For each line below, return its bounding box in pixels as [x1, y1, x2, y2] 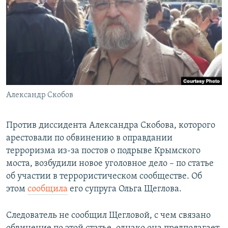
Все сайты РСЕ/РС [17, 119, 89, 129]
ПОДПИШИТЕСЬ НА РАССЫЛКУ [9, 23, 130, 33]
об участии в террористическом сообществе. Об [6, 172, 202, 182]
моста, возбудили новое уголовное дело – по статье [6, 159, 214, 169]
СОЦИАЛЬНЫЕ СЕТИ [9, 51, 69, 59]
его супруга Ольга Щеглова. [68, 184, 182, 194]
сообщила [27, 184, 68, 194]
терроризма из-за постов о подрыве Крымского [6, 146, 201, 156]
